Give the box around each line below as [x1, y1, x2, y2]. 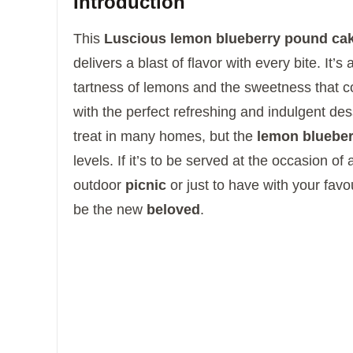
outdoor [73, 177, 125, 194]
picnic [125, 177, 166, 194]
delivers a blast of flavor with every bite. [73, 55, 321, 72]
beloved [147, 202, 200, 218]
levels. [73, 153, 113, 169]
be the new [73, 202, 147, 218]
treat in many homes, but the [73, 128, 257, 145]
